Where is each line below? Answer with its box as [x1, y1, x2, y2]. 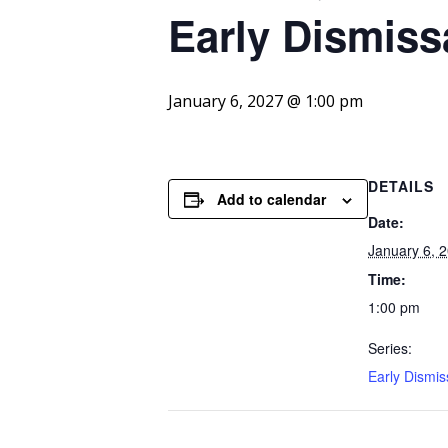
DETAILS [368, 176, 434, 197]
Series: [368, 338, 412, 359]
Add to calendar [217, 189, 326, 210]
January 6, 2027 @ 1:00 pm [168, 90, 363, 113]
